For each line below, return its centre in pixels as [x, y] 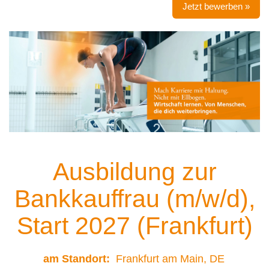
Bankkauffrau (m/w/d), [134, 199]
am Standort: [80, 259]
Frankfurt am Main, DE [170, 259]
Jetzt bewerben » [216, 6]
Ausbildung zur [134, 172]
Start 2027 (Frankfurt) [134, 226]
